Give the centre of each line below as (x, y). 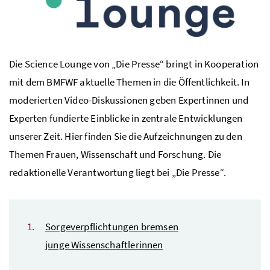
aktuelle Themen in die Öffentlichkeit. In (164, 82)
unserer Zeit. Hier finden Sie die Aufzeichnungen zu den (126, 137)
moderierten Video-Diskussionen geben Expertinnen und (129, 100)
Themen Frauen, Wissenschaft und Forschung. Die (115, 155)
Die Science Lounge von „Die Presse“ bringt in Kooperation (134, 64)
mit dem (28, 82)
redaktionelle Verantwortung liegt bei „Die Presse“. (118, 173)
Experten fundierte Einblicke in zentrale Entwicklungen (126, 118)
